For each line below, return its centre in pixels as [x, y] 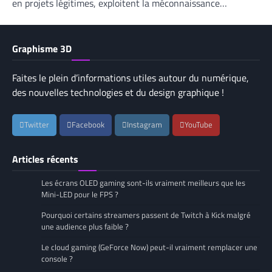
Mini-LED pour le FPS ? [80, 194]
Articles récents [45, 159]
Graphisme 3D [42, 48]
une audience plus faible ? [85, 226]
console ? [57, 258]
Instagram [144, 124]
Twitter [37, 124]
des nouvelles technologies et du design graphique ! [118, 92]
